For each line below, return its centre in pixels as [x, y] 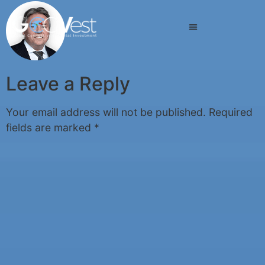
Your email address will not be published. [106, 112]
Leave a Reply [68, 84]
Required [231, 112]
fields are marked [50, 128]
